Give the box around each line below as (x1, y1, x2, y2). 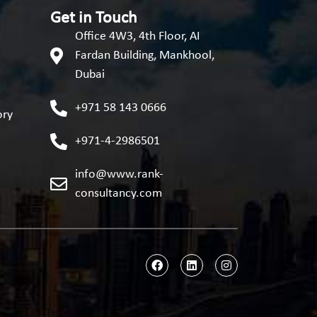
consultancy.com (75, 187, 162, 201)
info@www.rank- (75, 168, 163, 182)
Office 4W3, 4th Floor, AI (75, 30, 200, 44)
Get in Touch (50, 10, 137, 28)
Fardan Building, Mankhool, (75, 49, 214, 63)
